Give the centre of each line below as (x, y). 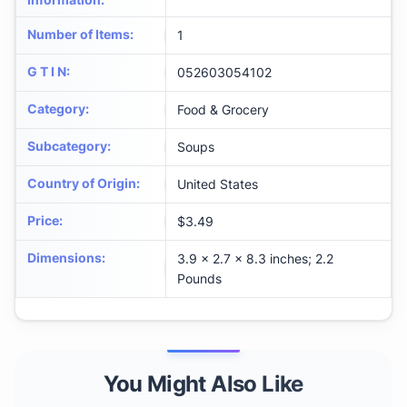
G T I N (47, 72)
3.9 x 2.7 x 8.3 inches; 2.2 (255, 259)
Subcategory (67, 146)
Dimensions (65, 258)
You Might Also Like (203, 384)
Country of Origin (82, 184)
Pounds (199, 279)
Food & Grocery (223, 110)
